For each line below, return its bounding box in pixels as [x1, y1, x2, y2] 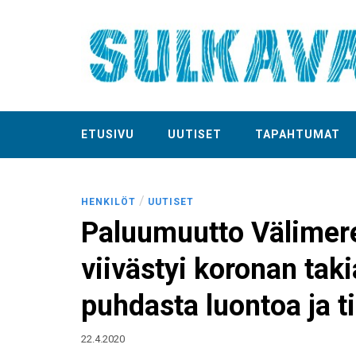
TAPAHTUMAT [255, 128, 340, 141]
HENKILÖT [81, 196, 136, 207]
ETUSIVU [81, 128, 134, 141]
